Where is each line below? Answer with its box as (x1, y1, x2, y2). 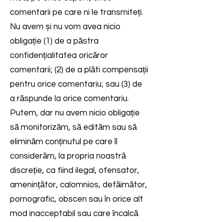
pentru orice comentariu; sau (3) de (10, 80, 142, 89)
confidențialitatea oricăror (10, 51, 108, 60)
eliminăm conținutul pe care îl (10, 137, 117, 146)
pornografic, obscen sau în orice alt (10, 195, 143, 204)
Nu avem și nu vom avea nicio (10, 22, 120, 31)
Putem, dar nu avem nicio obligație (10, 109, 140, 117)
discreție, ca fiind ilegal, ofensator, (10, 166, 139, 175)
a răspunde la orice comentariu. (10, 94, 129, 103)
